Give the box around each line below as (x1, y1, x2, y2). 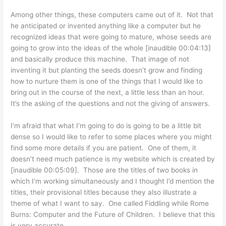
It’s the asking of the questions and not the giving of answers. (11, 99, 210, 108)
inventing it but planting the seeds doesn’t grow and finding (11, 66, 203, 75)
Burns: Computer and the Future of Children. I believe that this (11, 210, 215, 219)
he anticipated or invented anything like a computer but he (11, 22, 201, 30)
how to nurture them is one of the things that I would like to (11, 77, 203, 86)
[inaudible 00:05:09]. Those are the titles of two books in (11, 166, 198, 175)
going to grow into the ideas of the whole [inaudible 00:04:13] (11, 44, 211, 52)
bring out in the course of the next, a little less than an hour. (11, 88, 207, 97)
